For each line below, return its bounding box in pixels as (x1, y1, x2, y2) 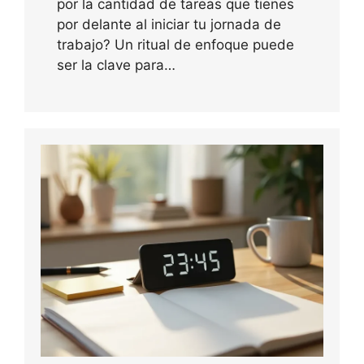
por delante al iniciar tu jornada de (57, 16, 281, 33)
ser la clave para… (57, 57, 175, 74)
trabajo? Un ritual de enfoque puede (57, 37, 294, 54)
